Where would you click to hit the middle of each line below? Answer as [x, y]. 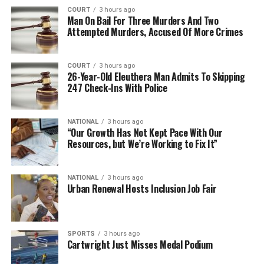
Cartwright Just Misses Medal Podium [140, 244]
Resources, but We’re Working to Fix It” [142, 143]
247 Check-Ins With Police [117, 88]
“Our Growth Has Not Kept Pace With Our [145, 132]
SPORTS [81, 233]
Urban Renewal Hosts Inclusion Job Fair [142, 188]
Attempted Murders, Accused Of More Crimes [155, 32]
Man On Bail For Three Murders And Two [143, 20]
